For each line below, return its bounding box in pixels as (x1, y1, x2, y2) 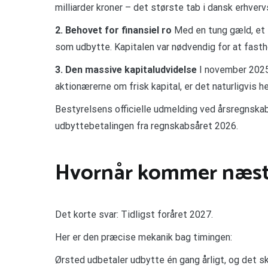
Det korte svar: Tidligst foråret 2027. (55, 209, 213, 221)
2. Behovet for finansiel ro (55, 24, 172, 36)
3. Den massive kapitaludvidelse (55, 63, 197, 75)
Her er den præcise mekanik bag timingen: (55, 232, 232, 243)
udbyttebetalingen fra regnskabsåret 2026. (55, 120, 238, 132)
